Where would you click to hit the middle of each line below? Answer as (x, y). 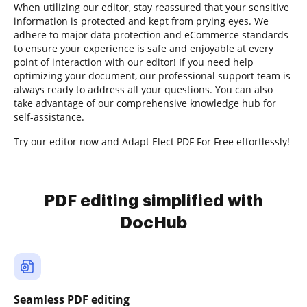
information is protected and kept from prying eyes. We (141, 21)
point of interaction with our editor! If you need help (134, 62)
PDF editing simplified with (153, 201)
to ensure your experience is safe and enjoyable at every (144, 48)
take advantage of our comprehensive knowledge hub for (145, 103)
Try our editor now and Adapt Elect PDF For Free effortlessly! (152, 142)
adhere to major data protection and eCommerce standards (151, 35)
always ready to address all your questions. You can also (143, 89)
